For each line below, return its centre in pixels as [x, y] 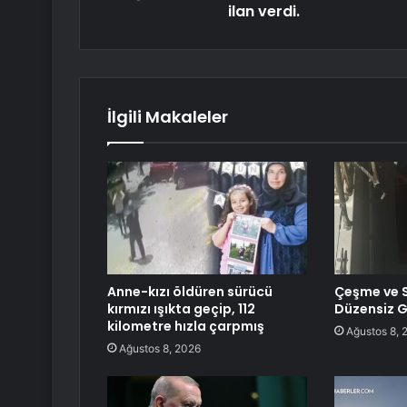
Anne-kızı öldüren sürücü [190, 292]
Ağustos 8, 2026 [160, 349]
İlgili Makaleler [168, 117]
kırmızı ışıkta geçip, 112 [181, 309]
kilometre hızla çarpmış [186, 327]
